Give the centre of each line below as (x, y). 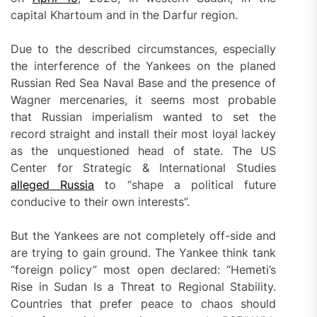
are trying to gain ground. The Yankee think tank (144, 252)
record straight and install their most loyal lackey (144, 133)
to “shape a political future (185, 184)
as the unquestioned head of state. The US (144, 150)
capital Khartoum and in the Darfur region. (124, 15)
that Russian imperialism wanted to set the (144, 116)
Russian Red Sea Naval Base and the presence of (144, 82)
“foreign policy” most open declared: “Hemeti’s (144, 269)
